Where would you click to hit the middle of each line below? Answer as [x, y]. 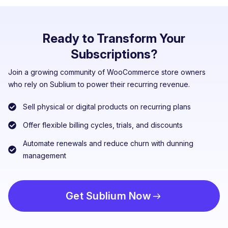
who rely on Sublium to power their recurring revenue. [99, 84]
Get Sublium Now [108, 196]
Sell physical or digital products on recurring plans [107, 107]
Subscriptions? [114, 54]
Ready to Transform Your [114, 39]
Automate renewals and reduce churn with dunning [108, 144]
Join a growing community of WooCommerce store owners [107, 72]
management [45, 156]
